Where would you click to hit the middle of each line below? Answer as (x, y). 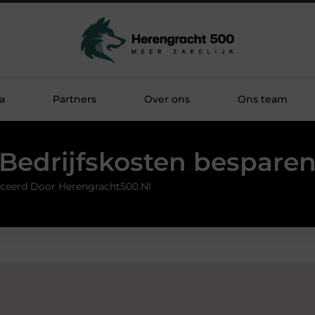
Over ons (167, 99)
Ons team (262, 99)
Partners (74, 99)
